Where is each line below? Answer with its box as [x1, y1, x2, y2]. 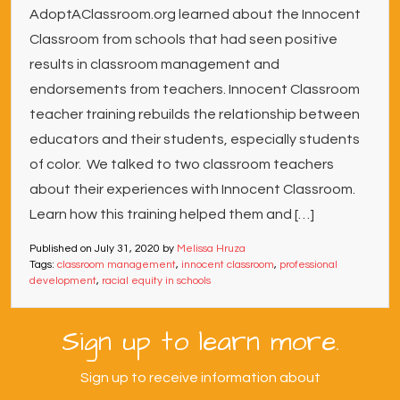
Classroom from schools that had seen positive [29, 32, 337, 46]
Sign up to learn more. [61, 323, 339, 361]
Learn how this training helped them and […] [29, 207, 314, 221]
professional [279, 259, 337, 271]
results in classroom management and [29, 57, 279, 71]
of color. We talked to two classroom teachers [29, 157, 334, 171]
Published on [29, 243, 95, 254]
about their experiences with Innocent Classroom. [29, 182, 355, 196]
